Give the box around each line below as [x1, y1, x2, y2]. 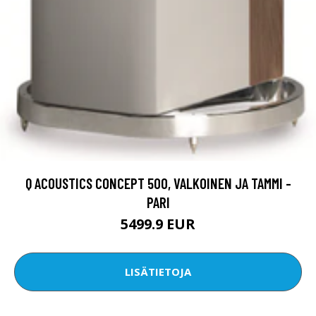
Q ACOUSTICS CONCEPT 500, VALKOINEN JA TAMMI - [25, 174, 291, 192]
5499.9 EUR [121, 214, 195, 233]
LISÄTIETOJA [125, 265, 191, 279]
